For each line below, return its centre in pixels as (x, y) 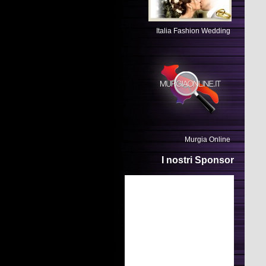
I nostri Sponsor (198, 160)
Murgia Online (208, 140)
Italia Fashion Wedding (193, 31)
